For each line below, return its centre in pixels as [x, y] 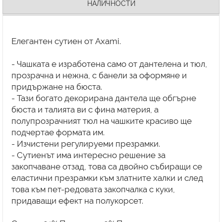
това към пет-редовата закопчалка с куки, [93, 189]
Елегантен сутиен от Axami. [66, 41]
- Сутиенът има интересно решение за [88, 155]
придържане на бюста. [56, 86]
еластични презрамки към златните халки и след [107, 178]
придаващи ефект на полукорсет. [77, 200]
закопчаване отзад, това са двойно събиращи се [107, 166]
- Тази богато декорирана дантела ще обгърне [104, 98]
